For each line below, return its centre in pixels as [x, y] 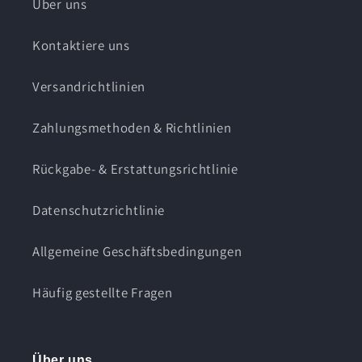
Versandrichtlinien [89, 86]
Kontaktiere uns [81, 45]
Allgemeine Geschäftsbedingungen [137, 251]
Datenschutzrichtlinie [99, 210]
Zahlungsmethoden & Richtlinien [132, 127]
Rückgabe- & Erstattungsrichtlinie [135, 168]
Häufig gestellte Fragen [103, 292]
